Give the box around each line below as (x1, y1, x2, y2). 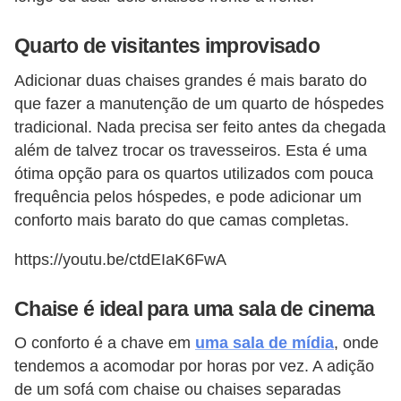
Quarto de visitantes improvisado (14, 34, 320, 58)
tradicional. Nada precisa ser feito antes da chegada (14, 117, 386, 136)
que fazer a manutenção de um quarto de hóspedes (14, 94, 384, 113)
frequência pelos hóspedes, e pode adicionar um (14, 187, 362, 206)
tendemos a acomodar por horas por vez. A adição (14, 357, 374, 376)
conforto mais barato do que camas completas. (14, 210, 349, 229)
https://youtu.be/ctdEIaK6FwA (14, 250, 226, 269)
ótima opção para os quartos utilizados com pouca (14, 164, 373, 183)
